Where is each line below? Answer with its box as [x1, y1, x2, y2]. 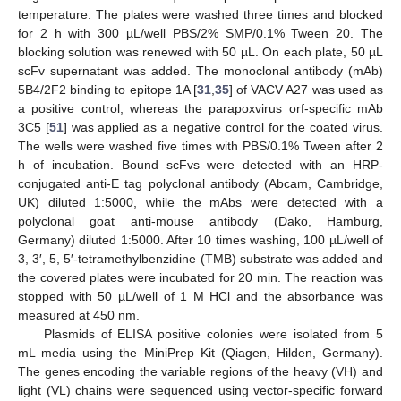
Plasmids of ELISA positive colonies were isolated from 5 [43, 326, 383, 341]
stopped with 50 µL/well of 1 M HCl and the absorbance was [18, 288, 383, 303]
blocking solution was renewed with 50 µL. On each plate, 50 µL [18, 44, 383, 59]
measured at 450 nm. [18, 307, 140, 322]
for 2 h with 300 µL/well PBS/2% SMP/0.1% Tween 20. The [18, 25, 383, 40]
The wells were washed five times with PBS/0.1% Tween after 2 [18, 138, 383, 153]
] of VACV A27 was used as [228, 81, 384, 97]
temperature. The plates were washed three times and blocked [18, 6, 383, 21]
